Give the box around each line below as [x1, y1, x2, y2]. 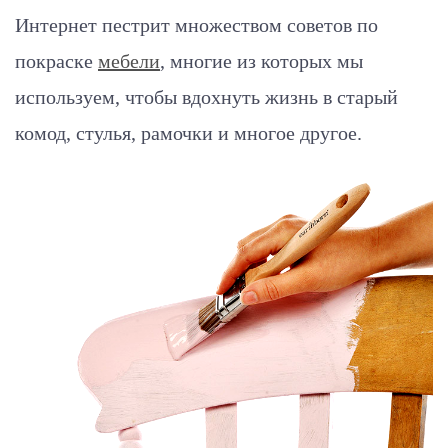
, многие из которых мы [160, 49, 363, 72]
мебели [98, 49, 160, 72]
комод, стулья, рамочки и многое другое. [15, 121, 362, 144]
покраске [15, 49, 98, 72]
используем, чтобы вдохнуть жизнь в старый [15, 85, 398, 108]
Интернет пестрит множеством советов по [15, 13, 378, 36]
